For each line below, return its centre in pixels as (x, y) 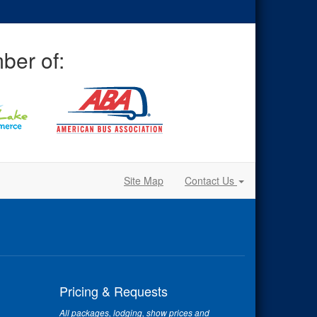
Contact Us (211, 180)
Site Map (144, 180)
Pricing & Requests (113, 291)
